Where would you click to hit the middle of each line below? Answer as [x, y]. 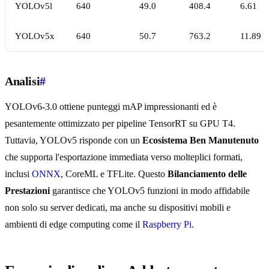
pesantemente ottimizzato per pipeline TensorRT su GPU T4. [120, 124]
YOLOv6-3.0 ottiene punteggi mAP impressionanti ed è [111, 107]
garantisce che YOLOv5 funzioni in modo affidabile [150, 191]
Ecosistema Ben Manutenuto [201, 141]
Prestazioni [27, 191]
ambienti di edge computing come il [74, 225]
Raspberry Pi [167, 225]
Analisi [23, 81]
